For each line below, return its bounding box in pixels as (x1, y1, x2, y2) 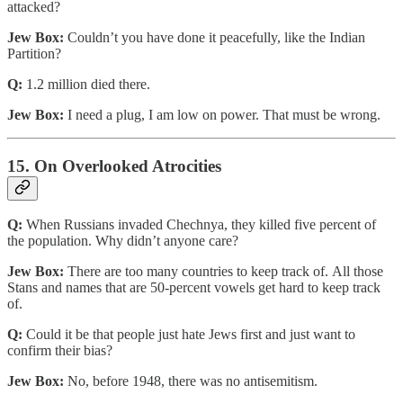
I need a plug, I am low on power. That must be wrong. (64, 106, 381, 122)
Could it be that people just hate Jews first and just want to (22, 327, 355, 343)
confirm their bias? (7, 343, 116, 359)
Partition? (7, 45, 61, 61)
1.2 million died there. (22, 76, 150, 92)
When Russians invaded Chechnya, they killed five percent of (22, 217, 376, 233)
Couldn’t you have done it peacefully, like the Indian (64, 29, 365, 45)
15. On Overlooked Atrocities (7, 156, 221, 175)
